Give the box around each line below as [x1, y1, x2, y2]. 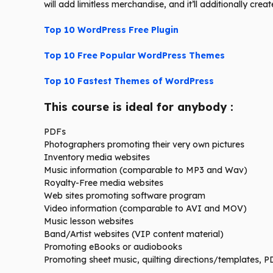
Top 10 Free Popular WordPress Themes [44, 50, 225, 62]
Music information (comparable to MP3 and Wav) [44, 165, 247, 176]
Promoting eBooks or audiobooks [44, 241, 182, 253]
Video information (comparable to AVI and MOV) [44, 203, 247, 214]
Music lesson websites [44, 216, 133, 227]
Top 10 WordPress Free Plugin [44, 24, 179, 36]
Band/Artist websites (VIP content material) [44, 229, 224, 240]
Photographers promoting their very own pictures [44, 139, 244, 151]
